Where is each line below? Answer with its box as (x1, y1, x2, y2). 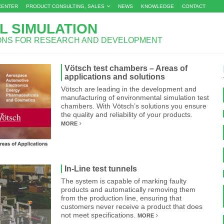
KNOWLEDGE (141, 3, 174, 9)
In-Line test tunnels (64, 164, 137, 173)
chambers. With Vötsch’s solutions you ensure (61, 102, 206, 110)
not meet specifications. (61, 211, 137, 219)
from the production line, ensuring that (61, 194, 181, 202)
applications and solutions (64, 72, 165, 81)
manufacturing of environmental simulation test (61, 93, 209, 101)
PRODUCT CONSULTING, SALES (26, 3, 104, 9)
